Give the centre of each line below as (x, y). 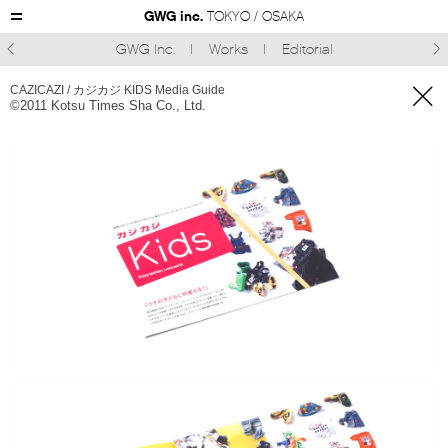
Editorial (307, 49)
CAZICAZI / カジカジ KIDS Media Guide (117, 90)
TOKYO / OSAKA (255, 16)
